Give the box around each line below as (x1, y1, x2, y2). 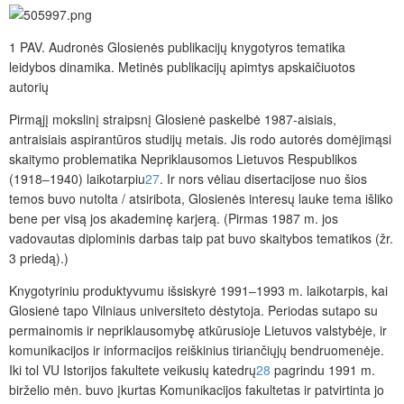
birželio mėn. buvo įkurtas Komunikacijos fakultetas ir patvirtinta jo (9, 380, 384, 399)
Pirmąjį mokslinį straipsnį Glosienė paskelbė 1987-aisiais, (9, 109, 336, 128)
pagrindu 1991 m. (271, 360, 375, 379)
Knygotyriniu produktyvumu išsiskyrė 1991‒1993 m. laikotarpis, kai (9, 280, 388, 299)
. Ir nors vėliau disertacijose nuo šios (160, 169, 367, 188)
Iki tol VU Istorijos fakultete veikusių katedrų (9, 360, 256, 379)
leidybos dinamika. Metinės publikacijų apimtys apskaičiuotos (9, 57, 355, 76)
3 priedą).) (9, 248, 69, 267)
